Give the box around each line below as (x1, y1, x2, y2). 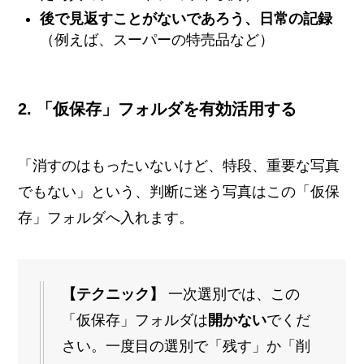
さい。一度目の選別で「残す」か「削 (62, 338, 311, 355)
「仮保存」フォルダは (62, 312, 209, 329)
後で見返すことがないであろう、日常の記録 (40, 11, 333, 28)
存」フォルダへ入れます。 (18, 209, 194, 226)
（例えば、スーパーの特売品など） (40, 32, 275, 49)
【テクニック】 (62, 286, 165, 303)
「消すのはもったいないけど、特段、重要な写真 (18, 157, 340, 174)
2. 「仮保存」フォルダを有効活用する (18, 100, 297, 119)
